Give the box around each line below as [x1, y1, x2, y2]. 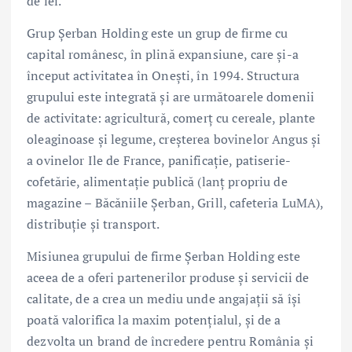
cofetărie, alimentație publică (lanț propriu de [27, 172, 288, 190]
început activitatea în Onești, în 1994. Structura [27, 66, 299, 84]
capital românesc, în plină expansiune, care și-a [27, 45, 299, 63]
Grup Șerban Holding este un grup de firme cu [27, 24, 288, 42]
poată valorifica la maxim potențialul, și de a [27, 310, 281, 328]
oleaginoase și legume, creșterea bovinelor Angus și [27, 130, 321, 148]
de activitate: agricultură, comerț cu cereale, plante [27, 108, 316, 126]
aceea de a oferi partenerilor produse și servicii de [27, 268, 310, 286]
